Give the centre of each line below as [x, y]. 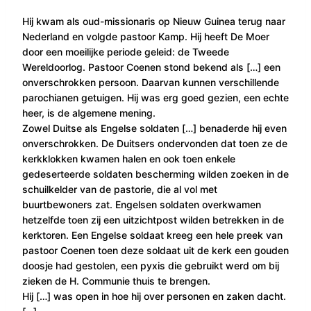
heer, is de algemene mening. [89, 112]
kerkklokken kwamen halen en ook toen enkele [129, 158]
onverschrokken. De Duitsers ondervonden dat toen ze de [155, 143]
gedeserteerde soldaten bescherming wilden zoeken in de [155, 174]
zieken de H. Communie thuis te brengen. [116, 280]
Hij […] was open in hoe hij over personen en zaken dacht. [154, 296]
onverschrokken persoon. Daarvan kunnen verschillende [151, 82]
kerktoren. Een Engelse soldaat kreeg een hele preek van [152, 235]
